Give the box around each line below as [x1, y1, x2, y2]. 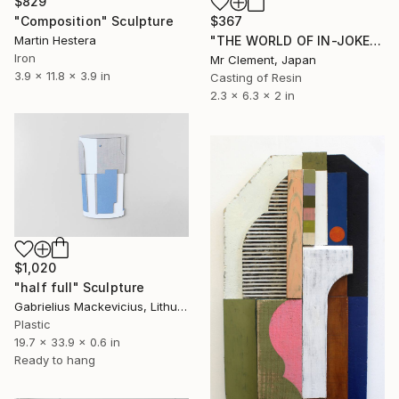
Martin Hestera [14, 33, 96, 48]
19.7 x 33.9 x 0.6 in [14, 334, 120, 349]
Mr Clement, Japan [210, 52, 316, 67]
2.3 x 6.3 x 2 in [210, 87, 295, 102]
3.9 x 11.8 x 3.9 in [14, 69, 110, 84]
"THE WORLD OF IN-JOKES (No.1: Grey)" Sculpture [370, 32, 382, 48]
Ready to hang [14, 352, 95, 367]
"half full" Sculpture [14, 279, 145, 295]
